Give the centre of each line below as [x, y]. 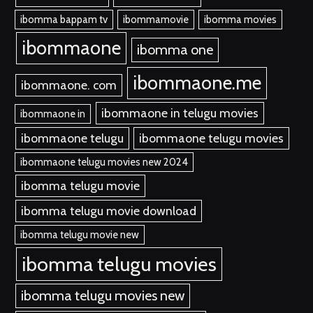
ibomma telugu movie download [108, 211]
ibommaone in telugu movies [180, 113]
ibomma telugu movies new [102, 296]
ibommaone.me [197, 83]
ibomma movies [241, 20]
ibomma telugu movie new [80, 235]
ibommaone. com [68, 85]
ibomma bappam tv [64, 20]
